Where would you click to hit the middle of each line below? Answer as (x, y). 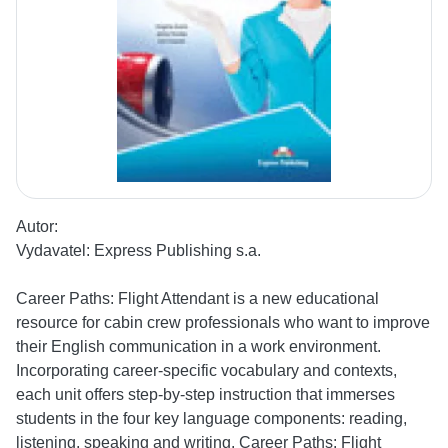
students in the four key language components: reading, (211, 419)
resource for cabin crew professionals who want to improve (223, 323)
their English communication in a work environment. (198, 347)
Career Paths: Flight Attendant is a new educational (197, 299)
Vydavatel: (55, 251)
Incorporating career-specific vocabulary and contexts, (206, 371)
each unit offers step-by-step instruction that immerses (205, 395)
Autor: (37, 227)
